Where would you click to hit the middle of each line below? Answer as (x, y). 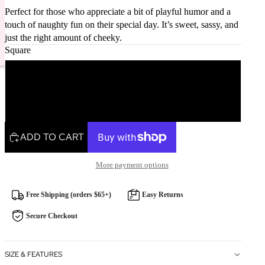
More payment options (132, 165)
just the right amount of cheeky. (63, 37)
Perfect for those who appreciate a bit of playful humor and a (118, 11)
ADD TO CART (52, 137)
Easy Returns (163, 195)
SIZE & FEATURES (33, 255)
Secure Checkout (52, 216)
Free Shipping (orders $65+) (69, 195)
